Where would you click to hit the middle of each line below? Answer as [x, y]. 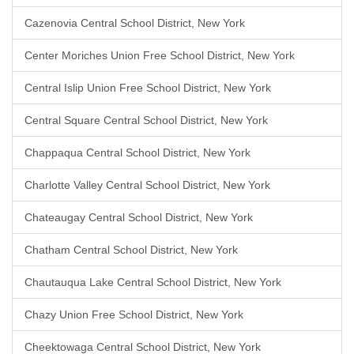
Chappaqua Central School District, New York [137, 153]
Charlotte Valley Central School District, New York [147, 185]
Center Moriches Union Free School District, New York [160, 55]
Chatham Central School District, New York [131, 250]
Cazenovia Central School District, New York [135, 23]
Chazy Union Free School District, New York [134, 314]
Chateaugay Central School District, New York [139, 217]
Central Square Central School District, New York [146, 120]
